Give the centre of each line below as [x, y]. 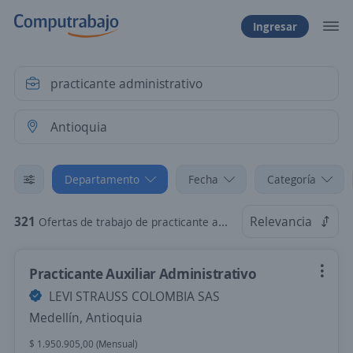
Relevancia [281, 221]
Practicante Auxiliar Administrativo [143, 273]
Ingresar [275, 26]
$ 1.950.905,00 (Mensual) [83, 344]
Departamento [102, 179]
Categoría [292, 179]
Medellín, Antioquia [86, 318]
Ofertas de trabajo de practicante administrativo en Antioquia [128, 222]
